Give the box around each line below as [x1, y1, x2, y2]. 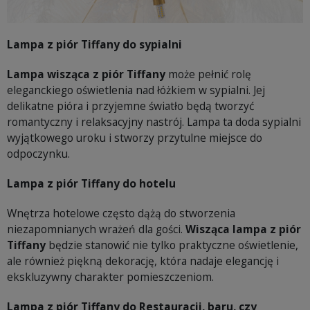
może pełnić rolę [165, 66, 251, 82]
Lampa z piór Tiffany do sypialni [7, 37, 182, 53]
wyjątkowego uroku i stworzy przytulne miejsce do [7, 130, 262, 146]
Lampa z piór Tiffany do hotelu [7, 176, 176, 192]
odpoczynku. [7, 146, 70, 162]
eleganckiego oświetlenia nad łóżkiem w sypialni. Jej [7, 82, 265, 98]
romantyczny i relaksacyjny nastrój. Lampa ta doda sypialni [7, 114, 301, 130]
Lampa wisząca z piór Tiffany [7, 66, 165, 82]
